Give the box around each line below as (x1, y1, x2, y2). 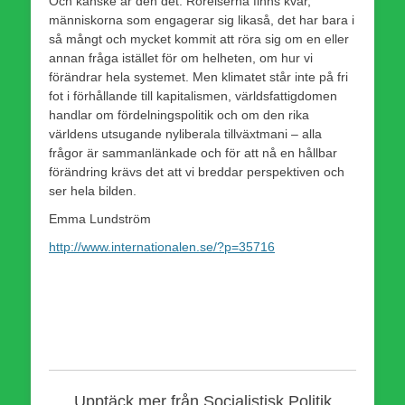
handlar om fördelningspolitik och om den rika (49, 107, 309, 122)
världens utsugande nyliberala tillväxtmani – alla (49, 126, 322, 141)
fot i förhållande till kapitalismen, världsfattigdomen (49, 88, 337, 103)
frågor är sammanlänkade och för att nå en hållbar (49, 145, 337, 160)
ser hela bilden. (49, 183, 137, 198)
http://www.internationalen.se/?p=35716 (49, 239, 275, 254)
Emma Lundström (49, 211, 151, 226)
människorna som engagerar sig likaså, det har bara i (49, 12, 354, 27)
